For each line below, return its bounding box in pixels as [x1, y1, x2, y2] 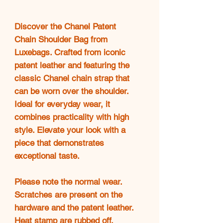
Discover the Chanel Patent [14, 21, 116, 31]
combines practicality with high [14, 111, 129, 122]
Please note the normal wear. [14, 176, 122, 187]
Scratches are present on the [14, 189, 122, 200]
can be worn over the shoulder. [14, 86, 128, 96]
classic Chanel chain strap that [14, 73, 129, 83]
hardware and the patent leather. [14, 202, 133, 213]
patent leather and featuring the [14, 60, 129, 70]
